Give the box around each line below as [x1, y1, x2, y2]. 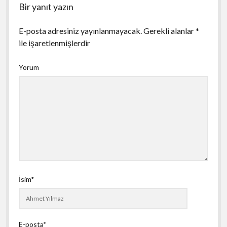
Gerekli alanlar [143, 25, 196, 35]
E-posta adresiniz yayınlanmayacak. [18, 25, 142, 35]
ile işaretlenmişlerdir [18, 37, 90, 48]
